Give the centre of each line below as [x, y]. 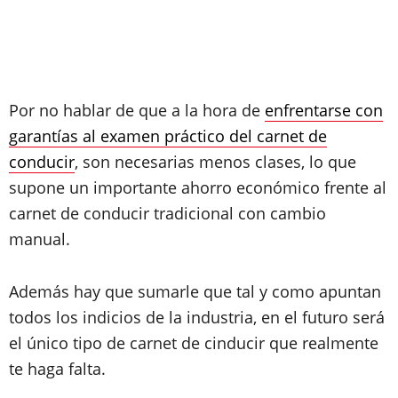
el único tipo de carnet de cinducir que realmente [194, 343]
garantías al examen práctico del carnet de [168, 136]
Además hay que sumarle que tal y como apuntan [195, 291]
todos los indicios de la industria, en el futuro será [197, 317]
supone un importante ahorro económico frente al [198, 187]
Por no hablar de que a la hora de [137, 110]
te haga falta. [57, 369]
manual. [40, 239]
